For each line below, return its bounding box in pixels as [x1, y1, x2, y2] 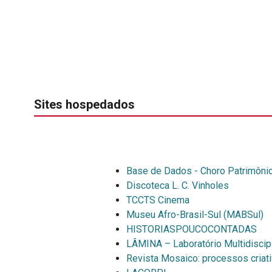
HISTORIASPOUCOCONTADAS [126, 223, 257, 235]
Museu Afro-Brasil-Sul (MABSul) [126, 208, 263, 220]
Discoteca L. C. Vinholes [126, 179, 229, 191]
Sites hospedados [34, 97, 135, 112]
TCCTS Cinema [126, 194, 189, 206]
